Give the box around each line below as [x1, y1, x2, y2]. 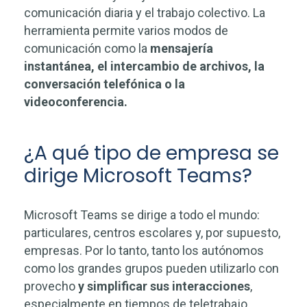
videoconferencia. [24, 95, 127, 109]
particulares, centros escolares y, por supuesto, [24, 225, 280, 240]
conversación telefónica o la [24, 77, 185, 91]
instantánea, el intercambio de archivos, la [24, 59, 265, 73]
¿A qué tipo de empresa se [24, 140, 279, 167]
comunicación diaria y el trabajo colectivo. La [24, 5, 265, 20]
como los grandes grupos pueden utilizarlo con [24, 261, 279, 275]
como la [104, 41, 150, 56]
